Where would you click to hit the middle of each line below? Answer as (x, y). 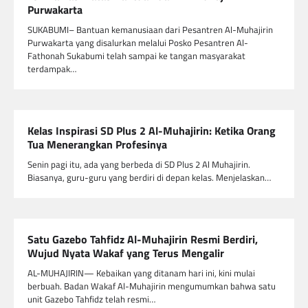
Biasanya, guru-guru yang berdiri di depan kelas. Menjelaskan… (149, 178)
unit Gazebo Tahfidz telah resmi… (91, 299)
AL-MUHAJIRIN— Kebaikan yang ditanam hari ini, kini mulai (141, 273)
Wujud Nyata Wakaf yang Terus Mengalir (126, 253)
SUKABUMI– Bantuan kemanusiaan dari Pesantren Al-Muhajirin (150, 30)
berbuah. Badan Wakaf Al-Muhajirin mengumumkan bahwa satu (152, 286)
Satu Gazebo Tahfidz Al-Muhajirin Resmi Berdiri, (143, 240)
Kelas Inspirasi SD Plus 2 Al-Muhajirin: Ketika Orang (152, 131)
